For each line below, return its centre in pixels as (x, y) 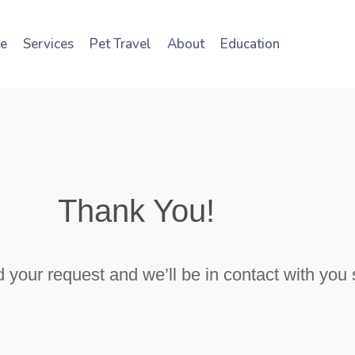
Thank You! (136, 211)
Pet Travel (120, 44)
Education (250, 44)
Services (48, 44)
